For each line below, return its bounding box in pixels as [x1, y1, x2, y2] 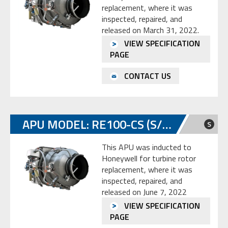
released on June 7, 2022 [102, 185, 187, 198]
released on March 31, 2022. [102, 23, 203, 36]
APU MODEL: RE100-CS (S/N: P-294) [162, 115, 172, 133]
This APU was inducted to [102, 140, 191, 153]
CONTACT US [122, 70, 171, 82]
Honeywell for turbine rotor [102, 152, 196, 164]
